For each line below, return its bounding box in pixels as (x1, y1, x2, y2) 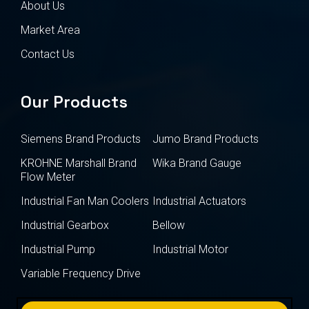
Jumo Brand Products (152, 132, 259, 146)
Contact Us (21, 47, 74, 61)
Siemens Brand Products (21, 132, 141, 146)
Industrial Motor (152, 242, 229, 256)
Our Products (21, 90, 128, 112)
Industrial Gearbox (21, 218, 109, 232)
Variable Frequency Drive (21, 266, 141, 280)
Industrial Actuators (152, 194, 247, 208)
